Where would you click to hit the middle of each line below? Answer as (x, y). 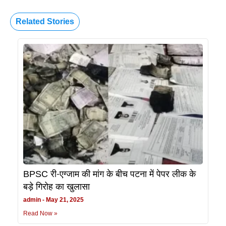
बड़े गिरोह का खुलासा (56, 187)
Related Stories (45, 22)
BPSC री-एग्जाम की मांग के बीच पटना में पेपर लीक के (109, 174)
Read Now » (40, 213)
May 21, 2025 (64, 200)
